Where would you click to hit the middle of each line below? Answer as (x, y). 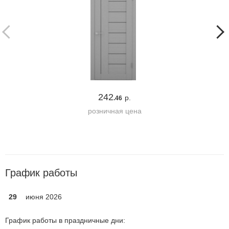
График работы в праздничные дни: (65, 220)
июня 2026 (44, 197)
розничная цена (114, 111)
